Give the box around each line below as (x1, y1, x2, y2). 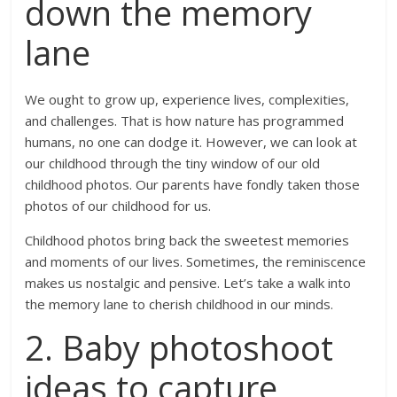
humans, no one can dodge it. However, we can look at (25, 133, 358, 152)
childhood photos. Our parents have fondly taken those (25, 175, 361, 194)
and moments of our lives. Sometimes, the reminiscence (25, 253, 367, 271)
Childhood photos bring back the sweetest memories (25, 231, 350, 250)
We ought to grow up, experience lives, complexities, (25, 90, 350, 109)
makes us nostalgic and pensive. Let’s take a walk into (25, 274, 352, 292)
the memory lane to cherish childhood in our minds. (25, 295, 334, 314)
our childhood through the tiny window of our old (25, 154, 321, 173)
